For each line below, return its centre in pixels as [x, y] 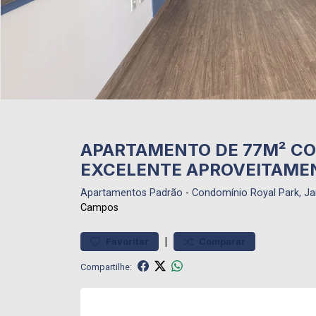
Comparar [222, 242]
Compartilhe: [106, 267]
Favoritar [127, 242]
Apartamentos [114, 193]
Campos [99, 208]
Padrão [166, 193]
